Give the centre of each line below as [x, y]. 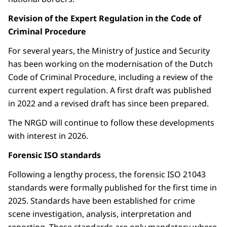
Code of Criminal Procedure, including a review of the [110, 77]
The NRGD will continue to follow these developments [111, 123]
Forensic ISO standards [54, 155]
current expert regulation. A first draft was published [110, 90]
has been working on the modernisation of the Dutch [110, 64]
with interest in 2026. [48, 136]
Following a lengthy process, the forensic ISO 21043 [107, 175]
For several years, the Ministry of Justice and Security [109, 51]
